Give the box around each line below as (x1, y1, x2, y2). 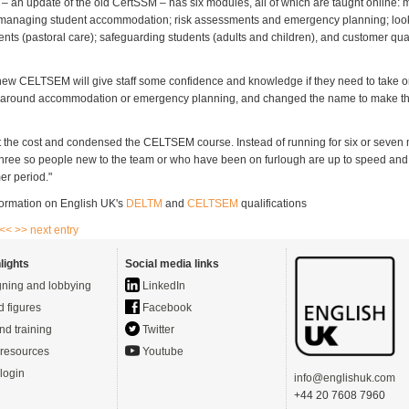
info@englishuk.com (294, 372, 395, 385)
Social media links (125, 257, 219, 271)
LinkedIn (140, 279, 185, 293)
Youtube (140, 345, 184, 359)
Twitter (140, 323, 174, 337)
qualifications (238, 197, 307, 211)
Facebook (140, 301, 192, 315)
